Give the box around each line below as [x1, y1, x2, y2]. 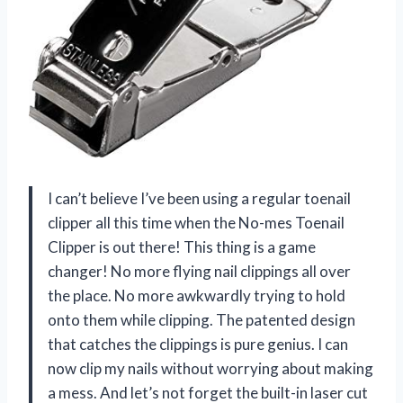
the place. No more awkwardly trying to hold [48, 285, 345, 305]
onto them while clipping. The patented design [48, 309, 355, 329]
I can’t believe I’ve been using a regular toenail [48, 188, 351, 208]
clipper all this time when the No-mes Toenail [48, 212, 345, 232]
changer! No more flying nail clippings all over [48, 261, 351, 281]
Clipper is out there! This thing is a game [48, 237, 316, 256]
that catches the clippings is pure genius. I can [48, 334, 348, 354]
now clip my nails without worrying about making [48, 358, 373, 378]
